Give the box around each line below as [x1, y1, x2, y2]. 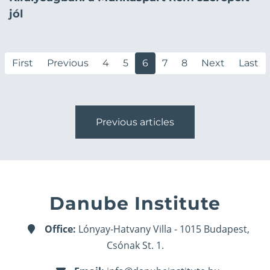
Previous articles [96, 116, 174, 128]
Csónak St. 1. [106, 239, 164, 253]
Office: [45, 222, 76, 236]
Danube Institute [49, 192, 221, 215]
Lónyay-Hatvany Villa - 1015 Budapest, [76, 222, 250, 236]
